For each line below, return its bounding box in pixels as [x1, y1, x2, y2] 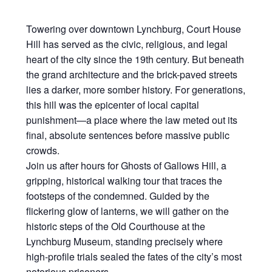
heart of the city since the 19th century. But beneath [25, 52, 244, 67]
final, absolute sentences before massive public [25, 128, 229, 143]
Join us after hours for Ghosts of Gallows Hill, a [25, 158, 226, 173]
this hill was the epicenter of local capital [25, 98, 199, 112]
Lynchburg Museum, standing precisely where [25, 234, 223, 249]
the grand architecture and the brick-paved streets [25, 67, 237, 82]
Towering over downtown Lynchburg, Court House [25, 22, 241, 36]
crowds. [25, 143, 59, 158]
